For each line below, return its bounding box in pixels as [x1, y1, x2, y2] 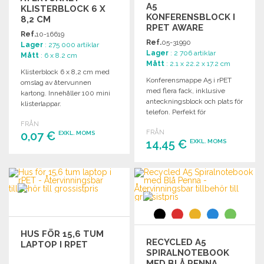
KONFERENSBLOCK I [146, 11, 236, 22]
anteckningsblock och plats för [146, 97, 243, 105]
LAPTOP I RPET [21, 239, 88, 250]
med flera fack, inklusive [146, 86, 226, 95]
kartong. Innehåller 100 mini [21, 88, 110, 97]
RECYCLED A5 [146, 236, 207, 247]
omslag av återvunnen [21, 78, 91, 87]
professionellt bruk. [146, 118, 209, 127]
